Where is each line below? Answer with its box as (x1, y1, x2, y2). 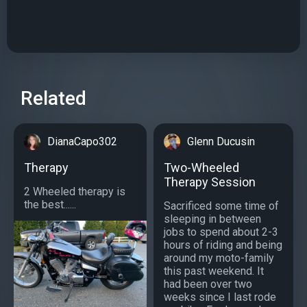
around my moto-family (164, 251, 274, 265)
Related (21, 86, 86, 110)
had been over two (164, 277, 252, 291)
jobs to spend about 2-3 (164, 225, 278, 238)
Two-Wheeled (164, 160, 239, 175)
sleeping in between (164, 212, 261, 225)
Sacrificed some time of (164, 199, 279, 212)
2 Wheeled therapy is (24, 184, 125, 198)
